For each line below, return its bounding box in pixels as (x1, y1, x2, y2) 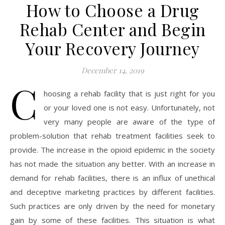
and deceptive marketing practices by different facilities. (10, 187, 215, 197)
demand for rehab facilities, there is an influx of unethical (10, 173, 215, 183)
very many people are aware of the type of (44, 117, 215, 127)
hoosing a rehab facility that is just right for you (44, 88, 215, 98)
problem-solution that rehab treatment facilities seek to (10, 131, 215, 141)
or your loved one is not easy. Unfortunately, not (44, 102, 215, 113)
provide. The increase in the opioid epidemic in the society (10, 145, 215, 155)
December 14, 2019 (81, 65, 144, 75)
